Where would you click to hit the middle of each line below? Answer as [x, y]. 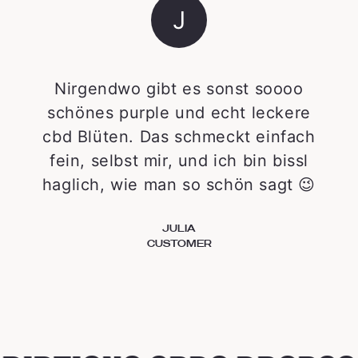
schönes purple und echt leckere [179, 112]
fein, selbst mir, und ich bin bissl [179, 160]
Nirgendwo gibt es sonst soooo [179, 88]
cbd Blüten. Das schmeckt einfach [179, 136]
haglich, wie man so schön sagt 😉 [179, 184]
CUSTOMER [179, 243]
